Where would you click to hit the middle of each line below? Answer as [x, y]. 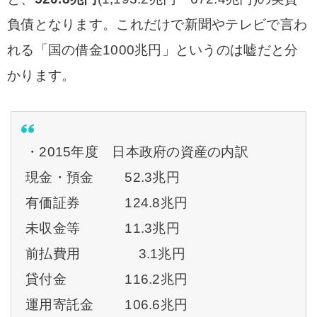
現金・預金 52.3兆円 [103, 177]
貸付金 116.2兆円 [107, 279]
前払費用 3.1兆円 [105, 254]
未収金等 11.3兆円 [103, 228]
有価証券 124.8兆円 [107, 203]
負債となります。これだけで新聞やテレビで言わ [157, 24]
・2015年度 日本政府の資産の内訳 [137, 152]
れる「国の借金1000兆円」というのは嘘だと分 [153, 50]
